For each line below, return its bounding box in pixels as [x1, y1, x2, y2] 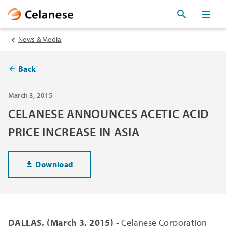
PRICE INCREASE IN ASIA [8, 124, 140, 139]
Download [35, 159, 74, 169]
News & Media [18, 34, 62, 44]
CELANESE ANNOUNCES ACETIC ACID [8, 105, 209, 121]
